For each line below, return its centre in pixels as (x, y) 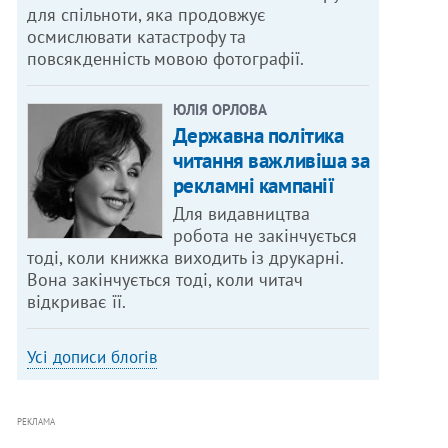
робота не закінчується (264, 236)
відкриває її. (77, 302)
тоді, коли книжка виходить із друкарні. (186, 258)
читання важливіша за (271, 161)
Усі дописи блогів (92, 357)
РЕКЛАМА (36, 422)
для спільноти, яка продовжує (147, 15)
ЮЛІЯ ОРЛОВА (219, 110)
